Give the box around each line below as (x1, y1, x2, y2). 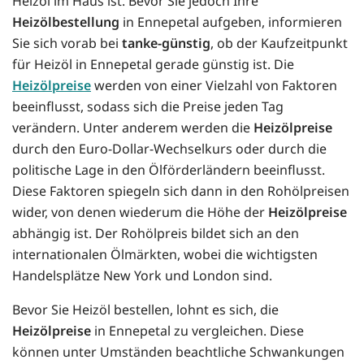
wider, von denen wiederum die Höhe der (12, 203, 268, 222)
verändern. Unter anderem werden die (12, 119, 253, 137)
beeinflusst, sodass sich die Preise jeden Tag (12, 97, 284, 116)
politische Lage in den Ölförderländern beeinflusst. (12, 161, 325, 180)
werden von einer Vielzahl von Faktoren (91, 76, 337, 95)
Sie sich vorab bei (12, 34, 122, 53)
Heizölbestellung (12, 13, 119, 32)
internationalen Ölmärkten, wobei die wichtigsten (12, 245, 318, 264)
